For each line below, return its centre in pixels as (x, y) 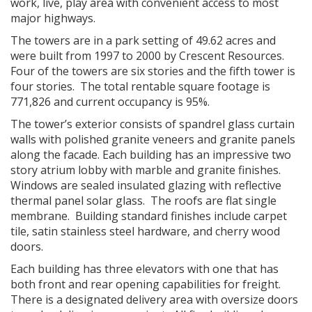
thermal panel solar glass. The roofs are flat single (143, 201)
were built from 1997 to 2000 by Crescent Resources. (149, 56)
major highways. (53, 18)
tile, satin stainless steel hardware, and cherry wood (145, 231)
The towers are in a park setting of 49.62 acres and (143, 40)
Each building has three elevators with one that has (145, 269)
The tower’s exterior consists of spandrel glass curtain (153, 124)
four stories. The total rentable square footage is (140, 86)
